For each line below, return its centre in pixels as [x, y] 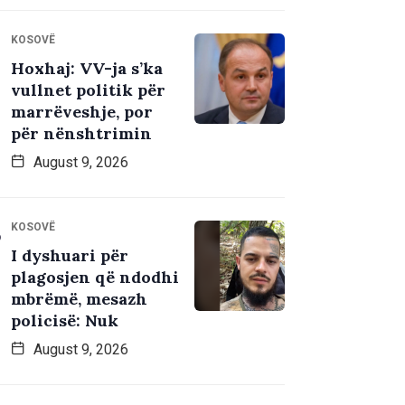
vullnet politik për [88, 90]
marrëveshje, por [82, 112]
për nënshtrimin [81, 134]
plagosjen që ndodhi [95, 278]
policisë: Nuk [65, 321]
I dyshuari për [70, 256]
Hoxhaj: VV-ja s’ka [87, 69]
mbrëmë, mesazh [79, 299]
